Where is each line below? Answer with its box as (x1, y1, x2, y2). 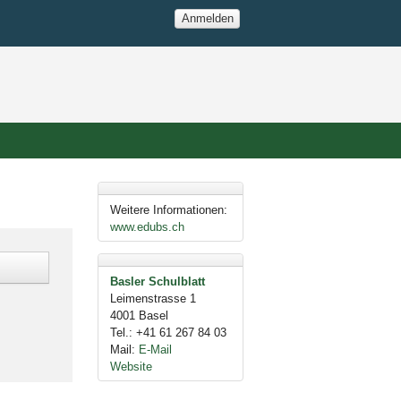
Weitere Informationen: (109, 202, 227, 217)
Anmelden (181, 12, 234, 25)
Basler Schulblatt (109, 274, 205, 288)
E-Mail (138, 342, 172, 356)
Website (109, 359, 152, 373)
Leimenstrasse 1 (109, 291, 196, 305)
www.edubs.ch (109, 219, 184, 234)
